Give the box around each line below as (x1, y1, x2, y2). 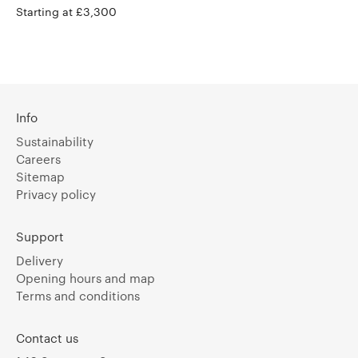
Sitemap (16, 169, 65, 184)
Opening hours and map (16, 270, 155, 285)
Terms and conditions (16, 288, 140, 303)
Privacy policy (16, 186, 96, 201)
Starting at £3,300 (16, 4, 117, 18)
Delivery (16, 253, 63, 268)
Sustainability (16, 133, 93, 149)
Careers (16, 151, 61, 166)
